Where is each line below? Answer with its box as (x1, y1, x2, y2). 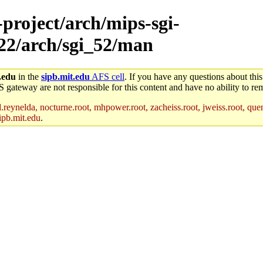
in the (16, 71, 41, 82)
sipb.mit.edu (41, 71, 90, 82)
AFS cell (90, 71, 124, 82)
